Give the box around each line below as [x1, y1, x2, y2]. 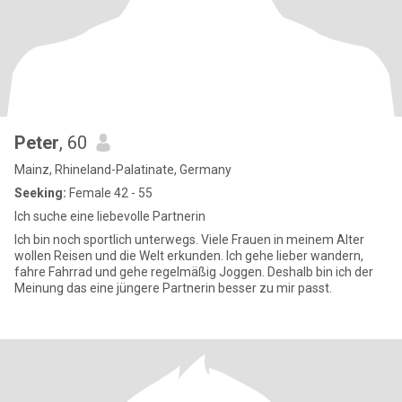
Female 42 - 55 [66, 186, 153, 200]
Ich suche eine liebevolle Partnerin [14, 209, 205, 223]
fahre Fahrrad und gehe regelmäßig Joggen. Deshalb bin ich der [14, 265, 373, 279]
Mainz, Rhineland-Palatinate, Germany [14, 162, 232, 177]
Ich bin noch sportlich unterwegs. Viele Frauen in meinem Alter [14, 232, 364, 247]
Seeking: [14, 186, 66, 200]
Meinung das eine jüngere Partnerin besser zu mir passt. [14, 281, 332, 295]
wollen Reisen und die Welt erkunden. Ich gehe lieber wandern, [14, 249, 363, 263]
